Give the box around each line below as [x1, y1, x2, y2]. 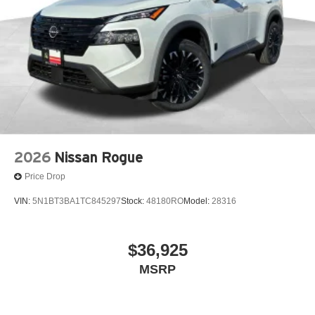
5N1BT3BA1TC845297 [32, 196, 121, 207]
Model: [184, 196, 212, 207]
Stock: [121, 196, 146, 207]
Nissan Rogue [54, 149, 143, 165]
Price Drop [25, 172, 65, 182]
